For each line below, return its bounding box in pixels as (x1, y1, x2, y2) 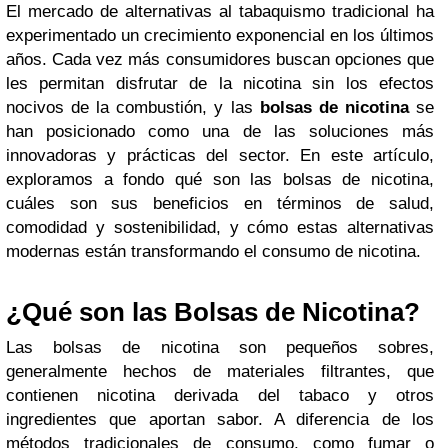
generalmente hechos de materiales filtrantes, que (6, 362, 434, 381)
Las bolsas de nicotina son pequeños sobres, (6, 338, 434, 357)
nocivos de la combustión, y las (6, 98, 260, 117)
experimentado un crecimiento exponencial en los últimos (6, 26, 434, 45)
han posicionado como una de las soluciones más (6, 122, 434, 141)
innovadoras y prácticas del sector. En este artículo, (6, 146, 434, 165)
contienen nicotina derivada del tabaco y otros (6, 386, 434, 405)
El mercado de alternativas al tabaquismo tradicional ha (6, 2, 434, 21)
